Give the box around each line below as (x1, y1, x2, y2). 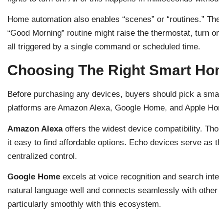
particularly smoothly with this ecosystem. (7, 199, 161, 209)
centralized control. (7, 151, 77, 161)
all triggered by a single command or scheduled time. (7, 42, 200, 51)
